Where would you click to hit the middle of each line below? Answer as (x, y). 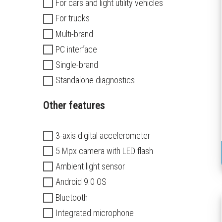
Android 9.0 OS (81, 182)
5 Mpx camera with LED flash (104, 151)
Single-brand (77, 65)
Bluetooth (72, 197)
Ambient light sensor (90, 166)
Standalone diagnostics (95, 80)
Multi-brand (74, 34)
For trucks (73, 18)
